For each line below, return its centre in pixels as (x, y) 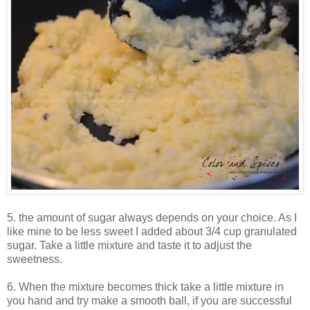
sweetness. (35, 259)
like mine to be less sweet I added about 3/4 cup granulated (152, 232)
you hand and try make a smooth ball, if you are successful (149, 301)
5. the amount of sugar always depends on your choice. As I (152, 218)
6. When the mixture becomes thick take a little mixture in (145, 287)
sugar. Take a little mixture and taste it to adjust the (129, 246)
